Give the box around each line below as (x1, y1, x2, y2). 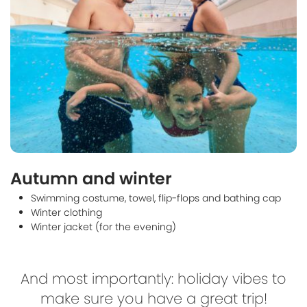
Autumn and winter (10, 167, 172, 190)
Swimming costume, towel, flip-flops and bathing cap (31, 191, 281, 205)
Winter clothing (31, 206, 102, 219)
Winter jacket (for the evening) (31, 220, 176, 234)
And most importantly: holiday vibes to (21, 269, 286, 288)
